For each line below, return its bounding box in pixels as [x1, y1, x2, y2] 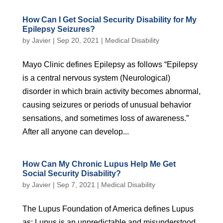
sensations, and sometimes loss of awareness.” [22, 114, 189, 122]
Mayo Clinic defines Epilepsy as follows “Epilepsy [22, 60, 198, 69]
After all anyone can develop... [22, 127, 129, 136]
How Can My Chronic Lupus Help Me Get [22, 160, 176, 168]
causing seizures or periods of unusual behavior [22, 101, 191, 109]
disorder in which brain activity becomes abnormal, [22, 87, 201, 96]
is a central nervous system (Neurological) [22, 74, 170, 82]
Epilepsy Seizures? [22, 25, 95, 33]
